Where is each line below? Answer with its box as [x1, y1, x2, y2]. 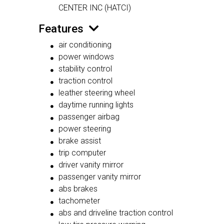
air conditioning [58, 40, 111, 50]
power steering [58, 124, 111, 134]
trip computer [58, 148, 106, 158]
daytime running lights [58, 100, 133, 110]
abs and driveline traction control [58, 208, 173, 218]
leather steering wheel [58, 88, 135, 98]
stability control [58, 64, 112, 74]
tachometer [58, 196, 100, 206]
